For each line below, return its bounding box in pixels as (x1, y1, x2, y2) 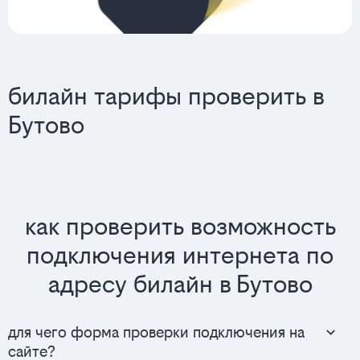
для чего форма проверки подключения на (8, 323, 305, 341)
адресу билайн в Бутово (47, 270, 313, 299)
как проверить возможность (24, 212, 336, 241)
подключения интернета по (27, 241, 333, 270)
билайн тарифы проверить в (8, 82, 325, 111)
